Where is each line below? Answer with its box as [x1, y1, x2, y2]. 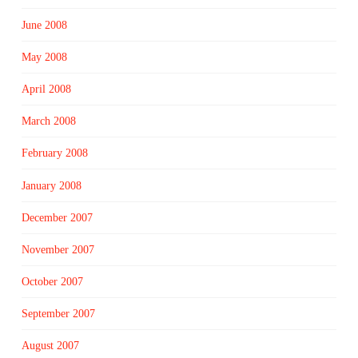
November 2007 [21, 243, 94, 256]
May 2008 [21, 50, 67, 63]
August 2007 [21, 340, 79, 352]
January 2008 [21, 179, 82, 192]
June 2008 [21, 18, 67, 31]
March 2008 [21, 115, 76, 128]
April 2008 [21, 82, 71, 95]
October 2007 [21, 276, 83, 288]
